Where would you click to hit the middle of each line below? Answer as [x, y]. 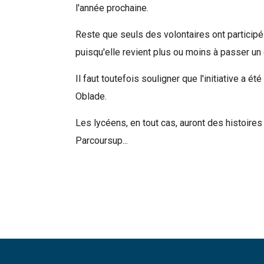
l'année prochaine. [112, 8]
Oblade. [91, 96]
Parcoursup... [102, 140]
